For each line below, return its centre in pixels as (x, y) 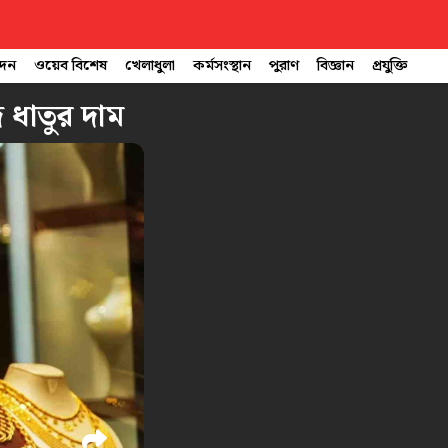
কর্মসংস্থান (222, 66)
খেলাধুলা (150, 66)
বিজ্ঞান (335, 66)
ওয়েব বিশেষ (70, 66)
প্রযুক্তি (390, 66)
